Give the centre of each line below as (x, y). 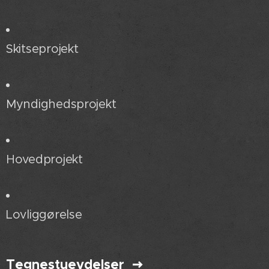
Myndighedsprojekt (61, 104)
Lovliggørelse (44, 214)
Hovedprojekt (44, 159)
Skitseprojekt (42, 49)
